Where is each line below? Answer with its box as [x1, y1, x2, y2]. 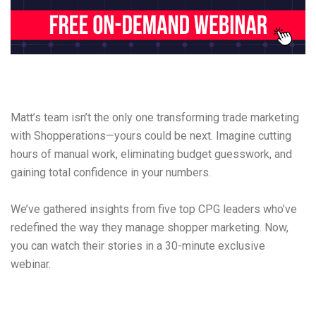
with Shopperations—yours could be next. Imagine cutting [11, 129, 291, 143]
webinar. [11, 257, 54, 272]
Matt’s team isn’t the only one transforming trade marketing [11, 111, 299, 125]
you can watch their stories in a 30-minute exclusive [11, 239, 265, 253]
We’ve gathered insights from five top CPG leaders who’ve [11, 202, 297, 217]
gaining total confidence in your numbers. [11, 166, 211, 180]
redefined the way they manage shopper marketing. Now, [11, 221, 288, 235]
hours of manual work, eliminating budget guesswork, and [11, 147, 292, 162]
